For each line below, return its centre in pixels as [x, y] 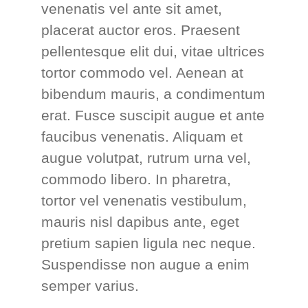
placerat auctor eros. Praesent [141, 30]
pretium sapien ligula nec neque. [148, 243]
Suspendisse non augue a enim [145, 264]
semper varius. [90, 285]
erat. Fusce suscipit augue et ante [153, 115]
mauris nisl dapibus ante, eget [140, 221]
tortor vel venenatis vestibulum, [144, 200]
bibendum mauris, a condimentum [153, 93]
